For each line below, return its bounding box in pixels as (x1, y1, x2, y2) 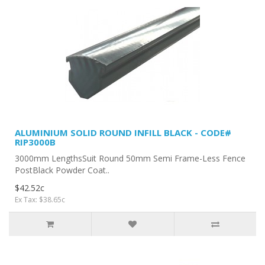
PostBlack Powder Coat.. (15, 164, 109, 176)
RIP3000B (15, 135, 56, 148)
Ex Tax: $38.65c (15, 194, 65, 205)
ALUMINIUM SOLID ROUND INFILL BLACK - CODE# (15, 126, 231, 138)
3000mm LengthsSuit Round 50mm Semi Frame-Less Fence (15, 152, 245, 164)
